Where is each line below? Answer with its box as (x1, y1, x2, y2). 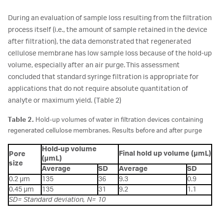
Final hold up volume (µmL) (119, 150, 211, 158)
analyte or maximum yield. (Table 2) (8, 97, 121, 105)
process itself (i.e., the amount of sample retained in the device (8, 26, 207, 34)
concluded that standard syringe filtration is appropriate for (8, 73, 199, 82)
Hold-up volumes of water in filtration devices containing (34, 116, 203, 124)
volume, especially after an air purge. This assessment (8, 61, 180, 70)
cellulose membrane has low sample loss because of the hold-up (8, 50, 212, 58)
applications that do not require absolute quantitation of (8, 85, 188, 93)
